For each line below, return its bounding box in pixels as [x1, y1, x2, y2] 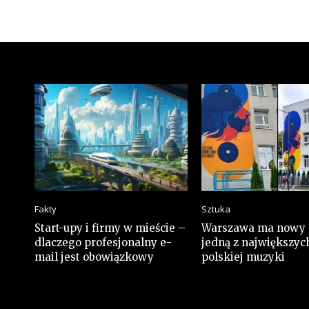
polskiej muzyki [201, 250, 285, 264]
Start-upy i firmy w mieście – [34, 221, 186, 235]
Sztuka [201, 203, 230, 216]
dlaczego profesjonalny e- [34, 236, 172, 250]
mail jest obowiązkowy [34, 250, 154, 264]
